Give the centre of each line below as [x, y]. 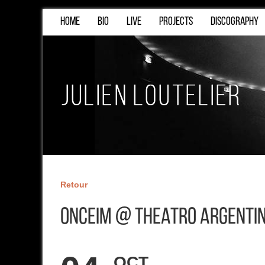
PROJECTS [176, 22]
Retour [74, 185]
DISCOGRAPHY [235, 22]
